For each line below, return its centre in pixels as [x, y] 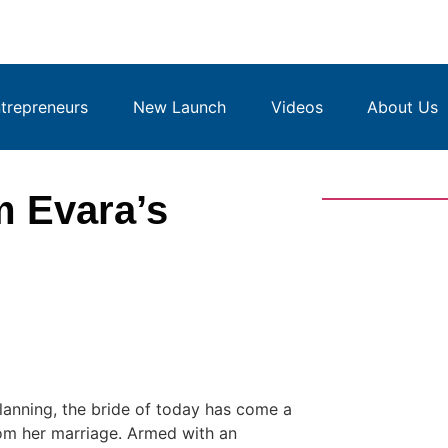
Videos [296, 107]
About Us [403, 107]
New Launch [179, 107]
